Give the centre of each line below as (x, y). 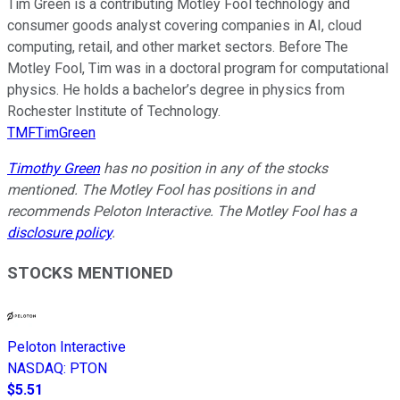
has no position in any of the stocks (214, 168)
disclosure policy (59, 232)
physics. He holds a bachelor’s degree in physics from (176, 89)
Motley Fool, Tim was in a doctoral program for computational (198, 68)
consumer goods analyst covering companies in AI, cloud (184, 25)
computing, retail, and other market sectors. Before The (178, 46)
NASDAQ (35, 369)
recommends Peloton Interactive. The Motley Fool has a (182, 211)
